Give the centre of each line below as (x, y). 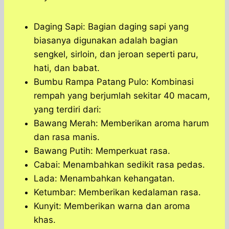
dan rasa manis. (67, 137)
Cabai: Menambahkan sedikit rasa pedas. (119, 165)
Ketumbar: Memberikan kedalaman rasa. (117, 192)
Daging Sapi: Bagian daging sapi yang (111, 27)
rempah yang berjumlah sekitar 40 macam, (122, 96)
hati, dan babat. (67, 68)
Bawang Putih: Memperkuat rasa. (102, 151)
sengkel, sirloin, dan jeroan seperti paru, (116, 54)
